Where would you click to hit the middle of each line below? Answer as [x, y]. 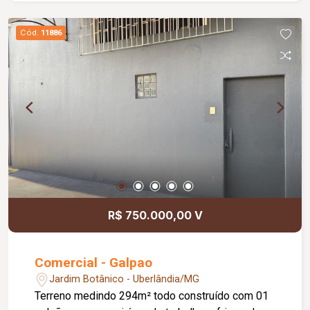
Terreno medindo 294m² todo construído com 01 [152, 295]
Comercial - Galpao [94, 262]
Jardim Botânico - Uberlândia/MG [125, 280]
